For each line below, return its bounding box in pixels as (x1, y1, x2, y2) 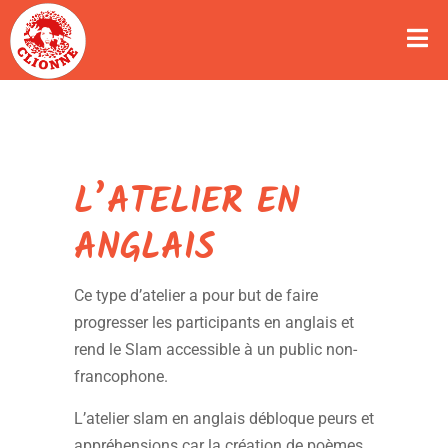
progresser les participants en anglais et (74, 313, 354, 332)
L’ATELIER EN (74, 174, 300, 231)
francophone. (74, 367, 168, 386)
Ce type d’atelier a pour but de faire (74, 286, 318, 305)
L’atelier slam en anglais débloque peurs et (74, 409, 374, 428)
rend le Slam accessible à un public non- (74, 340, 357, 359)
